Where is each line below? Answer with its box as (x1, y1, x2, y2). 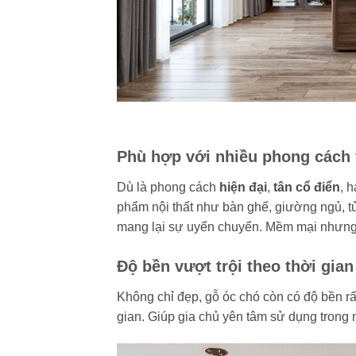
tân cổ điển (273, 180, 340, 195)
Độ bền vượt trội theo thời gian (117, 257, 354, 275)
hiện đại (219, 180, 267, 195)
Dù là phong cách (117, 180, 219, 195)
